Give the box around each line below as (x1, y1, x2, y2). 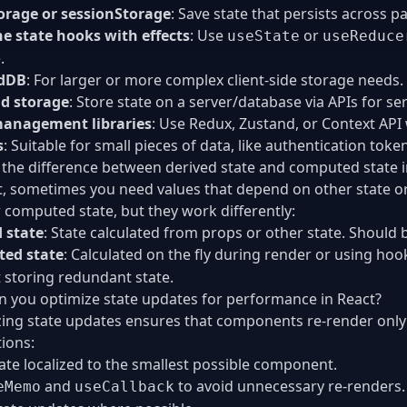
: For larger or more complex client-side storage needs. (26, 69, 403, 90)
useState (227, 26, 300, 45)
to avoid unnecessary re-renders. (174, 375, 405, 396)
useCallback (74, 377, 174, 395)
